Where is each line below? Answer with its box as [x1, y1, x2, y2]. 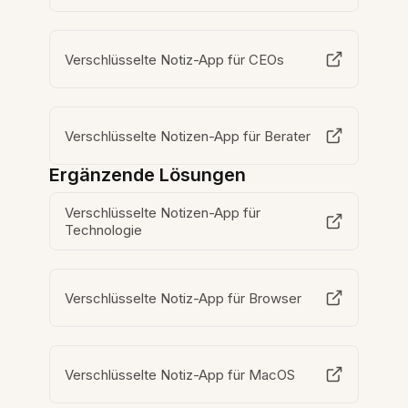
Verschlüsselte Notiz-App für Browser [65, 289, 303, 307]
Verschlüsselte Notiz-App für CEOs [65, 50, 286, 68]
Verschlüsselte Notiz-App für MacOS [65, 365, 297, 383]
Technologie [65, 221, 143, 240]
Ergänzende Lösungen [49, 164, 247, 187]
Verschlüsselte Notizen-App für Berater [65, 127, 312, 145]
